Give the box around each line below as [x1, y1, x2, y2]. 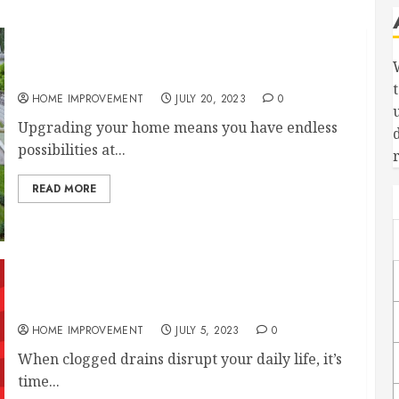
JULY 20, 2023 [175, 91, 246, 107]
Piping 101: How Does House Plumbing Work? [17, 297, 332, 317]
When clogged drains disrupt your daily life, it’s [17, 349, 342, 369]
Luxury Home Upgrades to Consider [17, 65, 265, 85]
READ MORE [31, 181, 96, 197]
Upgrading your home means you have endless [17, 118, 338, 137]
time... [17, 371, 60, 391]
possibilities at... [17, 140, 126, 159]
